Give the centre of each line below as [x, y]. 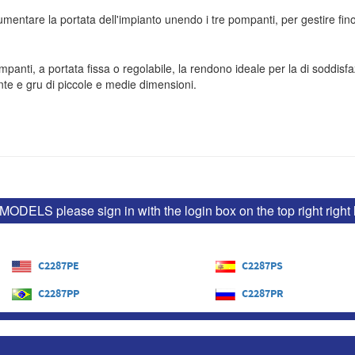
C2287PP [59, 294]
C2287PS [262, 266]
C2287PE [59, 266]
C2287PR [262, 294]
